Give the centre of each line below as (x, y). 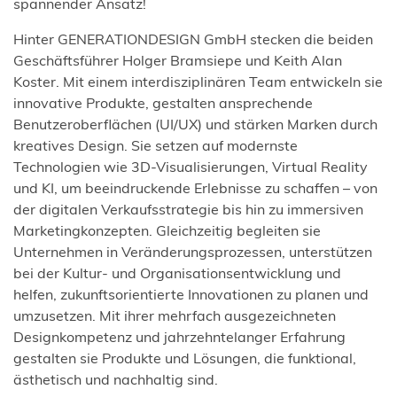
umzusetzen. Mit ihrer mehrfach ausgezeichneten (175, 315)
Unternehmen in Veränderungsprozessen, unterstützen (193, 252)
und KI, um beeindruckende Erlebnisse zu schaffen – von (195, 188)
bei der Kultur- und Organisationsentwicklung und (177, 273)
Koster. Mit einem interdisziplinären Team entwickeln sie (198, 82)
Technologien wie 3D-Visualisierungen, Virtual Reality (191, 167)
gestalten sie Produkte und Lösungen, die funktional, (185, 358)
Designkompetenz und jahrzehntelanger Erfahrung (179, 337)
